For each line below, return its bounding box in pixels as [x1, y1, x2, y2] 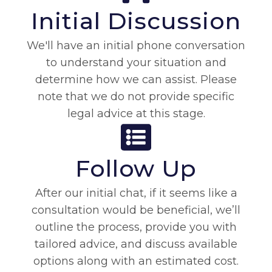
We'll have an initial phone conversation [27, 39, 245, 53]
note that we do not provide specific [38, 90, 234, 104]
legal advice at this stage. [67, 107, 205, 121]
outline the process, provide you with [35, 220, 237, 234]
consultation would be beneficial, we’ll [32, 203, 240, 217]
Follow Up [75, 154, 197, 183]
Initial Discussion [31, 7, 241, 36]
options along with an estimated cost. [33, 254, 239, 268]
